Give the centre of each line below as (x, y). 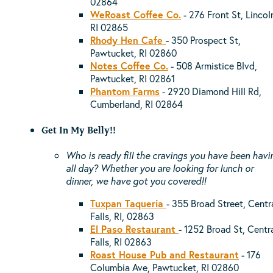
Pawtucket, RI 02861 (133, 78)
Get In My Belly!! (79, 130)
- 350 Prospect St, (203, 40)
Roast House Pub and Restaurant (165, 255)
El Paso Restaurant (134, 229)
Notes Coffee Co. (129, 65)
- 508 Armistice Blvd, (213, 65)
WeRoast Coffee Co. (136, 14)
